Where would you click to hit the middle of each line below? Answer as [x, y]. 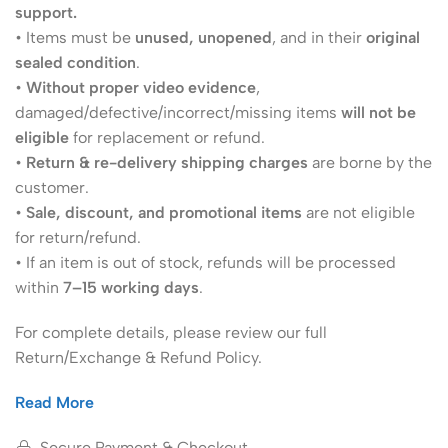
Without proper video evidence [141, 87]
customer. [52, 187]
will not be [378, 112]
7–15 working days [131, 287]
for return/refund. [78, 237]
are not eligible [358, 212]
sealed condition [75, 62]
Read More [54, 402]
